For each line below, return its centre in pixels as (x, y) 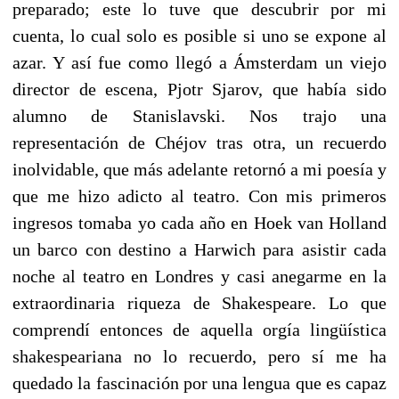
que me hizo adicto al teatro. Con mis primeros (199, 195)
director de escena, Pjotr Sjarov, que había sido (199, 89)
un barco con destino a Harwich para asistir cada (199, 249)
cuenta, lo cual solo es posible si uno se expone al (199, 35)
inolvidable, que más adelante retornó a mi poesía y (199, 169)
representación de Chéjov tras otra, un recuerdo (199, 142)
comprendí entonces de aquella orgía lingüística (199, 329)
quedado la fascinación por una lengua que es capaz (199, 383)
